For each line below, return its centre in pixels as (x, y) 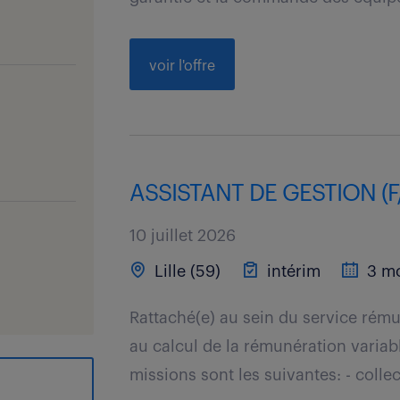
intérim (292, 271)
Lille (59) (186, 271)
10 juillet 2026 (183, 236)
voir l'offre (183, 66)
